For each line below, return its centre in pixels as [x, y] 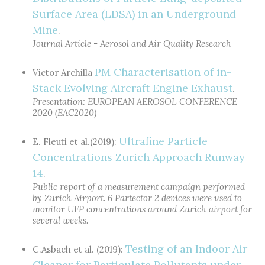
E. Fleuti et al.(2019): [76, 142]
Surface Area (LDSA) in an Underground [134, 14]
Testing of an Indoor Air [186, 249]
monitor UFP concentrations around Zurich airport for [142, 209]
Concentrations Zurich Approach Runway [139, 157]
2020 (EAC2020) [64, 113]
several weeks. [60, 220]
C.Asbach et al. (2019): [79, 249]
